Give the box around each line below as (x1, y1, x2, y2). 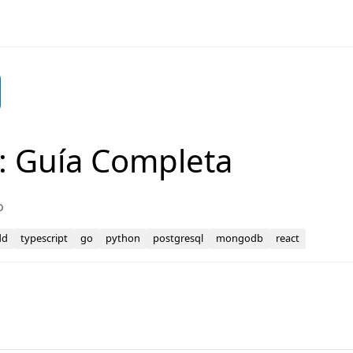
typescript (20, 231, 69, 246)
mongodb (216, 231, 264, 246)
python (106, 231, 141, 246)
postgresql (153, 231, 204, 246)
